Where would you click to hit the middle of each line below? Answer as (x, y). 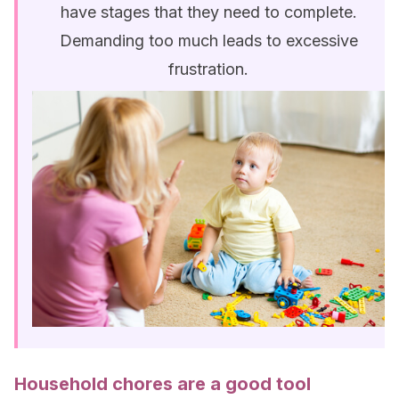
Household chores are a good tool (163, 384)
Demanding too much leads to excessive (208, 41)
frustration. (208, 69)
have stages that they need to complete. (208, 12)
